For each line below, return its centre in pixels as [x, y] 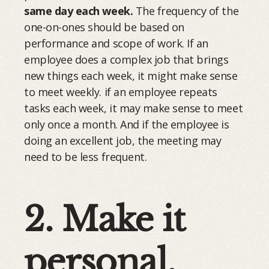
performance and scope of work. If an [116, 44]
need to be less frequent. [86, 157]
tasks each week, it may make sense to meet [134, 108]
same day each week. [79, 11]
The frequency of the [186, 11]
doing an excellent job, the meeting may [123, 141]
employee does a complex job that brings [126, 60]
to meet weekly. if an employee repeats [121, 92]
